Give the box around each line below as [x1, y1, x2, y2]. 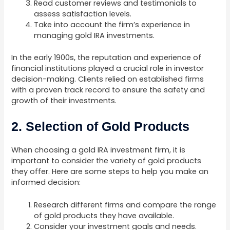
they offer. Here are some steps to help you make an [11, 166, 209, 177]
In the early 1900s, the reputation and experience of [11, 52, 202, 63]
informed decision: [11, 177, 81, 188]
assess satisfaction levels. [34, 8, 132, 19]
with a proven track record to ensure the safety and [11, 84, 205, 95]
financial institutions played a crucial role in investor [11, 63, 204, 73]
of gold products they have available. [34, 210, 175, 221]
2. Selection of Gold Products [11, 119, 190, 134]
